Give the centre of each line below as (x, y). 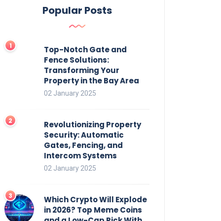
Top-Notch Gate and (85, 50)
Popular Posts (77, 11)
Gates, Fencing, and (83, 146)
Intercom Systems (80, 156)
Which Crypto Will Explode (95, 200)
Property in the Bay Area (92, 81)
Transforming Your (82, 71)
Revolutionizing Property (92, 125)
